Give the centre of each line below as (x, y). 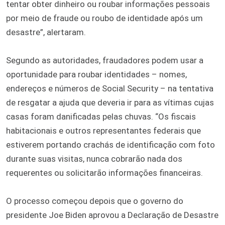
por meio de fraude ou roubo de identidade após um (104, 18)
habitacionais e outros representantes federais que (103, 130)
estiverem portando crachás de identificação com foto (110, 144)
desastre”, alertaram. (46, 32)
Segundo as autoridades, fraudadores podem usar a (105, 60)
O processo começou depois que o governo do (95, 201)
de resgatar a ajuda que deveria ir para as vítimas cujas (110, 102)
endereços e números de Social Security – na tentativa (110, 88)
